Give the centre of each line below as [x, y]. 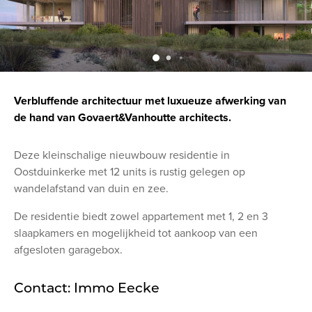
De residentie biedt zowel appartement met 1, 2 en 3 [141, 216]
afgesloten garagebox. [68, 250]
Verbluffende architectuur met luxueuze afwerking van [150, 101]
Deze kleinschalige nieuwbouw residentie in [122, 155]
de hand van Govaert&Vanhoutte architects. [123, 117]
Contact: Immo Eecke [87, 287]
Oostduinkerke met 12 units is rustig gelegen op [130, 172]
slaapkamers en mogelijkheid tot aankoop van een [136, 233]
